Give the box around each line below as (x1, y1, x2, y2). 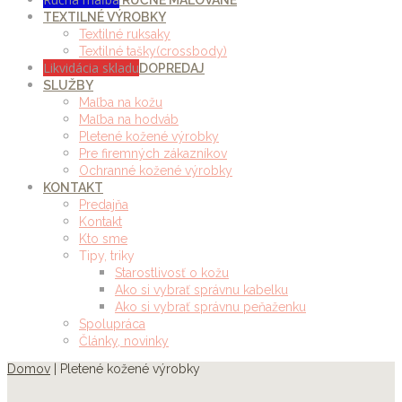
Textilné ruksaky (79, 27, 170, 41)
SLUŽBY (43, 78, 93, 92)
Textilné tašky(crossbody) (79, 44, 227, 58)
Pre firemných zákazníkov (79, 146, 227, 161)
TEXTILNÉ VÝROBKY (43, 10, 166, 24)
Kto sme (79, 232, 127, 246)
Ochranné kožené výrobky (79, 163, 232, 178)
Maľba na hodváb (79, 112, 179, 127)
